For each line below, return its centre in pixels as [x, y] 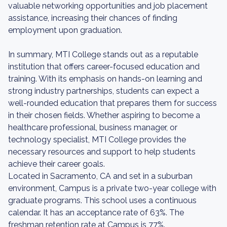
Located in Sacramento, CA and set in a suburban [100, 176]
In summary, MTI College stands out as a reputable [103, 54]
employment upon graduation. [65, 30]
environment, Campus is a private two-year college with [112, 188]
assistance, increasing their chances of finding [93, 18]
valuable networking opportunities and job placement [108, 6]
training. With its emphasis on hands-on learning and [105, 79]
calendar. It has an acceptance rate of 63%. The [96, 213]
